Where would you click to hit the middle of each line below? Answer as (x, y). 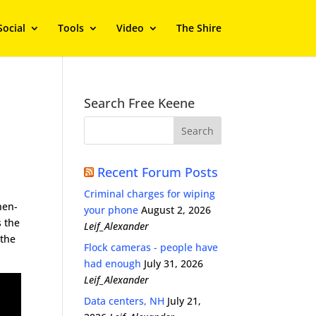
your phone (111, 210)
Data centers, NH (124, 301)
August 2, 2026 (176, 210)
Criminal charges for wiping (150, 194)
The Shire (199, 28)
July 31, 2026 (174, 263)
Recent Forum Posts (158, 172)
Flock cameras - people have (151, 247)
